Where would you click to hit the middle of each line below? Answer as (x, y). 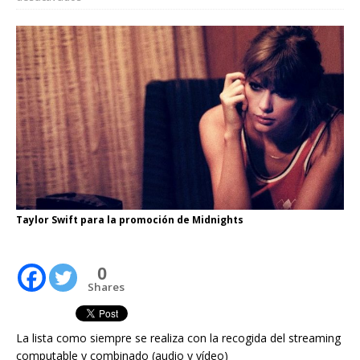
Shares (106, 287)
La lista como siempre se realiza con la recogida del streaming (178, 337)
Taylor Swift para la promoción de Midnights (130, 220)
